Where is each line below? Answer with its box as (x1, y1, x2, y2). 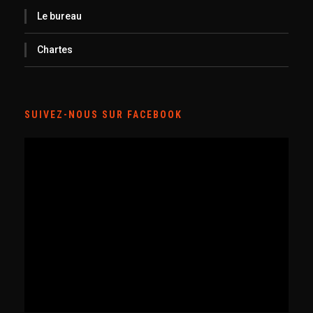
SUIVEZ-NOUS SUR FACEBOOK (24, 109, 182, 121)
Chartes (37, 44, 73, 56)
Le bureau (37, 10, 82, 22)
